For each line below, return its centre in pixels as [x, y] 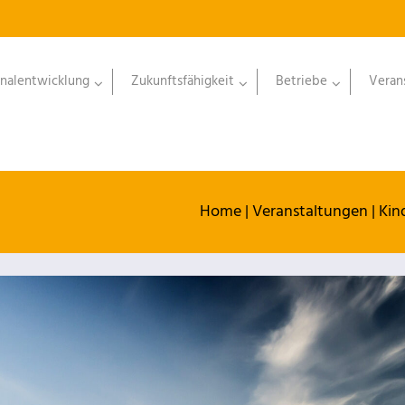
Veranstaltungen [310, 212]
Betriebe [301, 81]
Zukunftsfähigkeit [183, 81]
